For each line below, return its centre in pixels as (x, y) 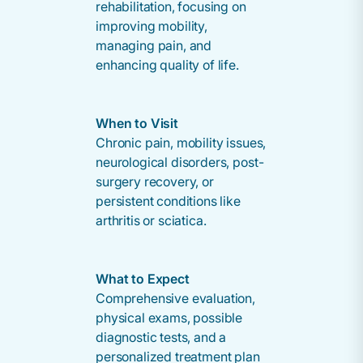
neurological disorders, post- (180, 162)
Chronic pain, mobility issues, (181, 142)
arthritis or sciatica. (151, 220)
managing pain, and (154, 45)
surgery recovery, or (155, 181)
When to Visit (137, 123)
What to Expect (143, 278)
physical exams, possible (169, 317)
